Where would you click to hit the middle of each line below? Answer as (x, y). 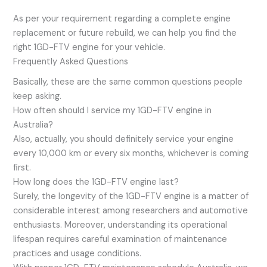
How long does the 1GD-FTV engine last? (96, 182)
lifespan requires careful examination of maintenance (120, 240)
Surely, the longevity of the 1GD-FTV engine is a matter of (131, 197)
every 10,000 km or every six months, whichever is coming (131, 154)
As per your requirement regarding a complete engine (122, 19)
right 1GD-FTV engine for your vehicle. (89, 48)
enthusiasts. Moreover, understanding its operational (120, 225)
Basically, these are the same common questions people (128, 82)
